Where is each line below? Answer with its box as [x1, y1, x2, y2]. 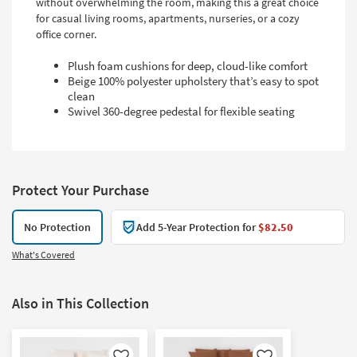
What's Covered [12, 248, 75, 261]
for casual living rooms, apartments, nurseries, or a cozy [36, 10, 300, 25]
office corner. [36, 26, 96, 41]
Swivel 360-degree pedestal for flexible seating [68, 103, 295, 119]
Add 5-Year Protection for [136, 219, 258, 234]
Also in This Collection [12, 293, 149, 312]
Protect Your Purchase [12, 180, 149, 199]
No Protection [24, 219, 91, 234]
